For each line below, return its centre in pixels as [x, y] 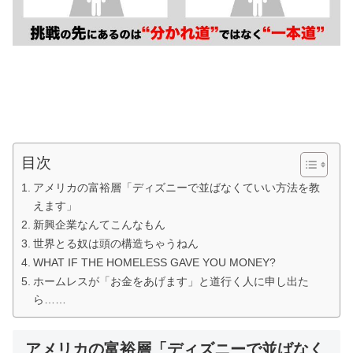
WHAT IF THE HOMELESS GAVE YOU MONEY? [154, 263]
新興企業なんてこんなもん [99, 225]
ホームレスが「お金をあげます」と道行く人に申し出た [171, 282]
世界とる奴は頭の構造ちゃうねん [115, 244]
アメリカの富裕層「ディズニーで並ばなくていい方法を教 [176, 188]
